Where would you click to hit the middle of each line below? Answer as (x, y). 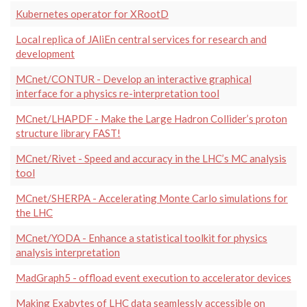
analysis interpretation (68, 252)
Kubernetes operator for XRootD (92, 13)
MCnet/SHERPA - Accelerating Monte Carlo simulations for (152, 198)
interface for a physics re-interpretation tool (118, 93)
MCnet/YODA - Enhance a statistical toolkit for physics (142, 237)
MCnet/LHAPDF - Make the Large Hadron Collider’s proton (151, 118)
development (45, 53)
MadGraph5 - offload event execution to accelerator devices (153, 277)
